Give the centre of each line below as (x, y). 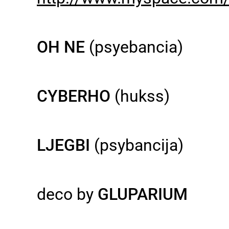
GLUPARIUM (143, 194)
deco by (67, 194)
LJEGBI (63, 145)
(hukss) (140, 96)
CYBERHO (74, 96)
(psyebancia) (134, 47)
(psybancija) (137, 145)
